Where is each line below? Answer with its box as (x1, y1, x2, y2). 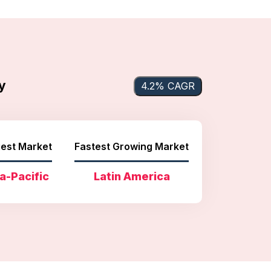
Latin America (93, 169, 170, 183)
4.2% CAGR (140, 79, 195, 92)
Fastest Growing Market (74, 140, 189, 152)
